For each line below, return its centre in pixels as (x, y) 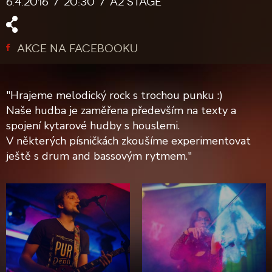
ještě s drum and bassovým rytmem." (99, 156)
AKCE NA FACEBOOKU (76, 49)
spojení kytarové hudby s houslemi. (93, 126)
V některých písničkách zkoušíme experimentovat (128, 141)
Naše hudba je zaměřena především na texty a (121, 110)
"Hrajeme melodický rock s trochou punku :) (116, 95)
